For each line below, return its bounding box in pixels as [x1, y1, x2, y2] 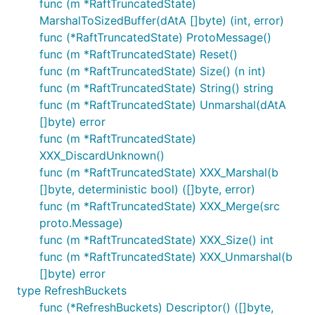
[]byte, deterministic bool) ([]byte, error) [39, 182, 255, 196]
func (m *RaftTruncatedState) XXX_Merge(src [39, 199, 280, 213]
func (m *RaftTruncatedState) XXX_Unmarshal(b [39, 250, 292, 264]
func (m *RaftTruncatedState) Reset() [39, 47, 238, 61]
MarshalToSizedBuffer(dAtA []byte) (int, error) [39, 13, 284, 27]
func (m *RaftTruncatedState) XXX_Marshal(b [39, 165, 278, 179]
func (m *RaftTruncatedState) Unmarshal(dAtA [39, 98, 286, 112]
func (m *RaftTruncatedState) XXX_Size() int [39, 233, 274, 247]
